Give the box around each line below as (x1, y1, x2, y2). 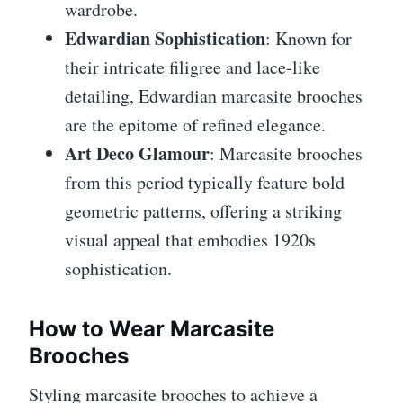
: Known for (265, 26, 352, 51)
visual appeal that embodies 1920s (65, 228, 316, 253)
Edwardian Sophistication (65, 25, 265, 52)
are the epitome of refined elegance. (65, 112, 326, 138)
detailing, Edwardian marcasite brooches (65, 84, 363, 109)
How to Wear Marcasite (29, 316, 274, 343)
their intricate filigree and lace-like (65, 55, 320, 80)
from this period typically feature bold (65, 170, 345, 195)
